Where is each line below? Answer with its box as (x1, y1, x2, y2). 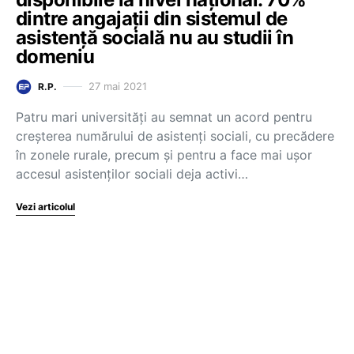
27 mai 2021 (88, 80, 147, 92)
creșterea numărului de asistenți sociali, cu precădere (16, 127, 334, 144)
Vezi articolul (16, 200, 75, 213)
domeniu (16, 44, 95, 68)
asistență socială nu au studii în (16, 25, 294, 49)
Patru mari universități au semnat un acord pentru (16, 108, 312, 125)
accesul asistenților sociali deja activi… (16, 165, 248, 182)
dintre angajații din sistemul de (16, 6, 288, 30)
